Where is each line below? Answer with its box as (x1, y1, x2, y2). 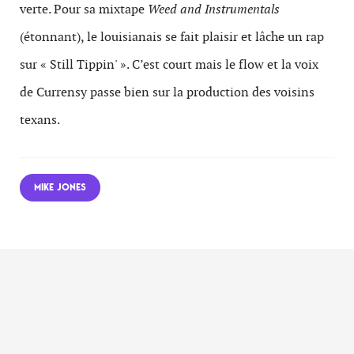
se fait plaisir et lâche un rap (165, 28, 324, 45)
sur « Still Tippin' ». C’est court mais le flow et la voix (20, 56, 318, 73)
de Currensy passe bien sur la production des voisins (20, 84, 314, 100)
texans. (20, 111, 60, 128)
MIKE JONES (34, 181, 86, 194)
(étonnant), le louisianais (20, 28, 162, 45)
